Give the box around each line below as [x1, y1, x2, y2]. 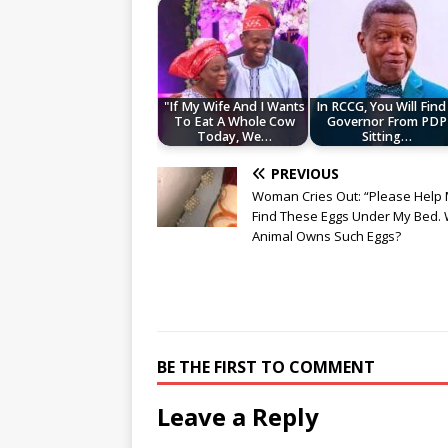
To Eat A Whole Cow [174, 113, 296, 131]
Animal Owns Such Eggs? [252, 227, 401, 246]
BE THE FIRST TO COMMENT [157, 356, 375, 379]
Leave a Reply [157, 400, 319, 434]
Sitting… [361, 128, 412, 146]
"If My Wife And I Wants [164, 98, 306, 116]
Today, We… [197, 128, 273, 146]
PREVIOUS [271, 164, 339, 184]
